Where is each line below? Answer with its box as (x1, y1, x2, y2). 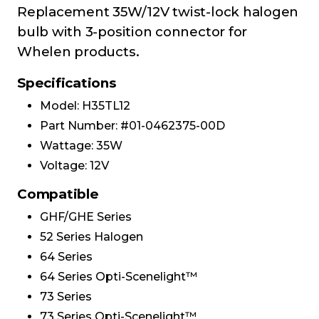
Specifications (17, 75, 116, 92)
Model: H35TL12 (40, 99, 130, 113)
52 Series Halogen (40, 230, 143, 244)
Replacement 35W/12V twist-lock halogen (17, 4, 299, 21)
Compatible (17, 186, 99, 203)
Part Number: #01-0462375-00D (40, 119, 225, 133)
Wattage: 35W (40, 139, 122, 153)
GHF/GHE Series (40, 210, 132, 224)
